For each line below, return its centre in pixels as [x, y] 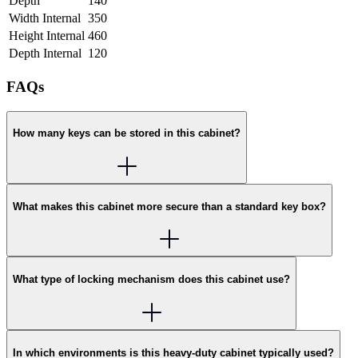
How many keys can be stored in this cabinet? [127, 133]
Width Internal [45, 18]
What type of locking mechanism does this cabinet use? [151, 280]
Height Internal [47, 36]
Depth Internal [45, 54]
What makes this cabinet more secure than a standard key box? [169, 206]
